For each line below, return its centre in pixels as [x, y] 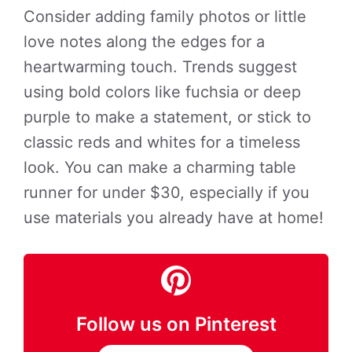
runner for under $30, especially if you [167, 192]
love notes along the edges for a [144, 42]
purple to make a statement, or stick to [167, 117]
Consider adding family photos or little [165, 16]
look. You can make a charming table [160, 167]
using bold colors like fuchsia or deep [162, 92]
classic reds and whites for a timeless [162, 142]
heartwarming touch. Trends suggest [160, 67]
